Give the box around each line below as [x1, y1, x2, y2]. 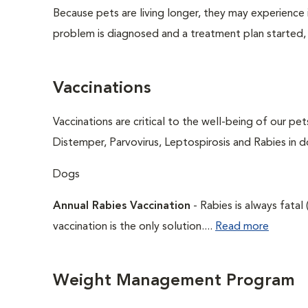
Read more [215, 221, 269, 232]
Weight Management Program [53, 273, 295, 289]
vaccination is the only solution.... [53, 221, 215, 232]
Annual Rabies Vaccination [53, 201, 190, 212]
